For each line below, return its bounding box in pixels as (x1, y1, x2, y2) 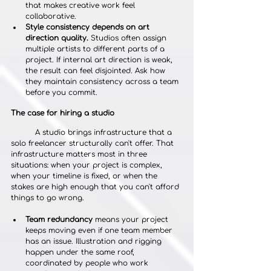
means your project (93, 215, 171, 224)
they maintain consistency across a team (25, 77, 181, 87)
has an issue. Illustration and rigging (25, 237, 164, 246)
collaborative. (25, 12, 76, 21)
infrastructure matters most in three (11, 150, 149, 159)
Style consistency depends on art (25, 23, 152, 32)
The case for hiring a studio (11, 109, 114, 118)
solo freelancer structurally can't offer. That (11, 139, 176, 148)
